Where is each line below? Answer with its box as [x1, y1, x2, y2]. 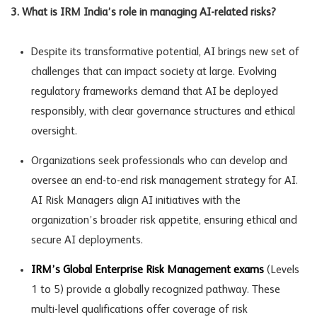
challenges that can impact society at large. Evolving [30, 66, 277, 78]
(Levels [266, 264, 299, 276]
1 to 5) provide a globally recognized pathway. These [30, 284, 280, 296]
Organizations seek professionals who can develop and [30, 155, 287, 167]
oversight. [30, 125, 77, 137]
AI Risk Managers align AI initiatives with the [30, 195, 241, 207]
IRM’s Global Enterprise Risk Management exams [30, 264, 267, 276]
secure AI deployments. [30, 234, 143, 246]
